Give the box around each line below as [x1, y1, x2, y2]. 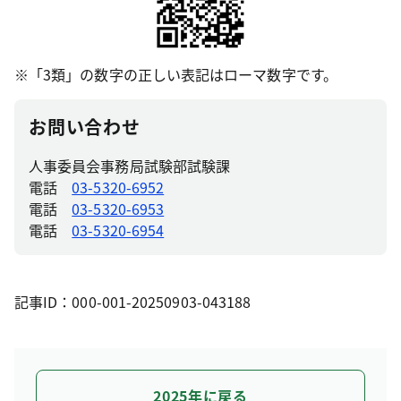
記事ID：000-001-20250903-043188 [14, 291, 252, 312]
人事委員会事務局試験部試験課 [29, 155, 231, 176]
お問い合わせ [29, 114, 141, 140]
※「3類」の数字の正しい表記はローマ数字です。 [14, 64, 337, 85]
